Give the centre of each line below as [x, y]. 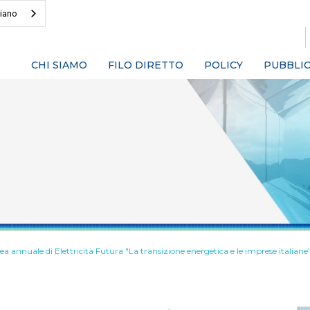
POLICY [224, 65]
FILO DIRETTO [146, 65]
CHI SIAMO [59, 65]
